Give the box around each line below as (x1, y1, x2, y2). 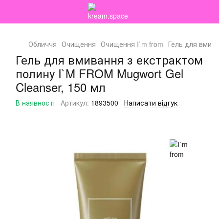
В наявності (16, 98, 55, 108)
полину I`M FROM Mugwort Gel (16, 65, 183, 82)
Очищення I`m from (101, 39, 163, 49)
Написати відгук (124, 98, 177, 108)
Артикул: (61, 98, 89, 108)
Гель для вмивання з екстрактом (16, 51, 203, 68)
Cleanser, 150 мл (16, 78, 106, 95)
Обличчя (28, 39, 57, 49)
